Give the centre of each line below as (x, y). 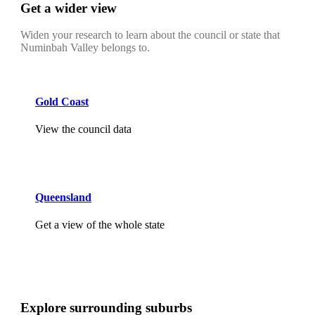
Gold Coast (62, 101)
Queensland (63, 198)
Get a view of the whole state (100, 225)
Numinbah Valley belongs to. (85, 48)
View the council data (83, 129)
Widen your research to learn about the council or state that (150, 35)
